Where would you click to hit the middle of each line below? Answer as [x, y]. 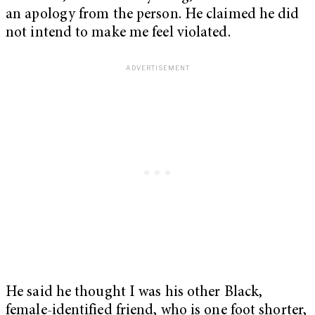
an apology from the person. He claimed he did [153, 15]
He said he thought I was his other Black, [134, 292]
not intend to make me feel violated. [118, 34]
